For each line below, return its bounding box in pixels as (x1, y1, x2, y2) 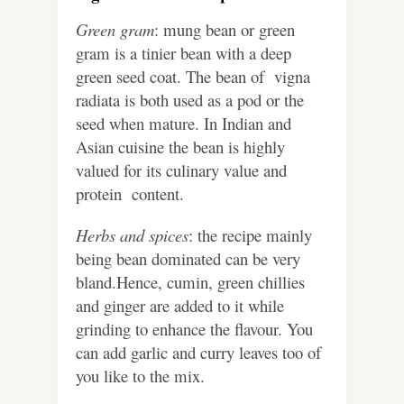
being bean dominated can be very (76, 247, 300, 271)
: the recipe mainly (188, 224, 312, 247)
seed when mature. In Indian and (76, 112, 291, 135)
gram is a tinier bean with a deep (76, 41, 291, 65)
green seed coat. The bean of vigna (76, 65, 316, 88)
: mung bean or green (154, 18, 295, 41)
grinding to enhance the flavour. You (76, 317, 313, 341)
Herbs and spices (76, 224, 188, 247)
